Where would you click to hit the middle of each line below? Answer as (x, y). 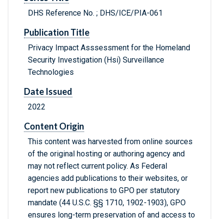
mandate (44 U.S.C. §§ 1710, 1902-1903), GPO (107, 203)
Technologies (51, 72)
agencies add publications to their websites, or (108, 178)
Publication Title (57, 33)
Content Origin (54, 126)
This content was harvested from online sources (110, 142)
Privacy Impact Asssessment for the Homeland (109, 48)
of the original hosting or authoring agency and (106, 154)
